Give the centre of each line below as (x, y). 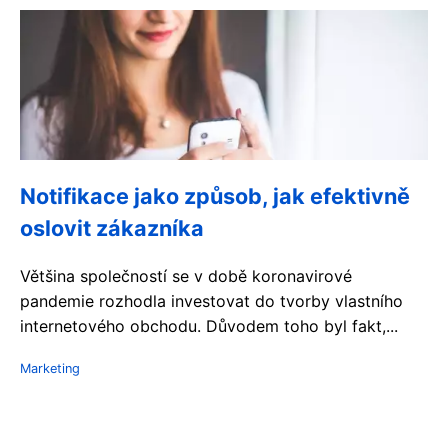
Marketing (50, 368)
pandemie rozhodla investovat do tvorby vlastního (211, 301)
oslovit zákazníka (112, 228)
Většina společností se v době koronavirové (186, 276)
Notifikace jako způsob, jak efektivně (215, 196)
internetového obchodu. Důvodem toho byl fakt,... (209, 326)
